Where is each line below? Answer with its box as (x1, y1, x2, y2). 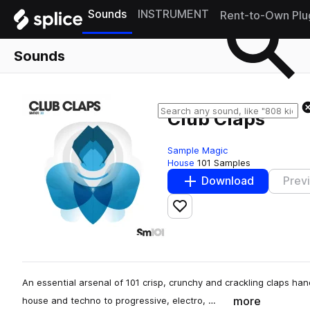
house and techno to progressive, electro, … (22, 294, 216, 306)
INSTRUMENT (138, 8, 209, 21)
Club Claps (167, 108, 265, 130)
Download (201, 174, 254, 188)
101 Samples (197, 156, 250, 168)
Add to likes (179, 205, 242, 219)
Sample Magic (167, 144, 228, 156)
